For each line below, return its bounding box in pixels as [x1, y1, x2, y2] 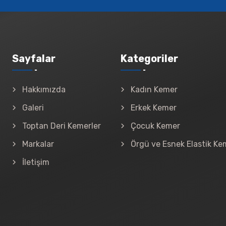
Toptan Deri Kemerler [22, 121, 101, 131]
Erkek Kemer [131, 102, 177, 112]
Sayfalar [12, 52, 55, 65]
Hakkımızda [22, 84, 66, 94]
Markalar [22, 139, 54, 149]
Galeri [22, 102, 44, 112]
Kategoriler [121, 52, 178, 65]
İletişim [22, 157, 49, 167]
